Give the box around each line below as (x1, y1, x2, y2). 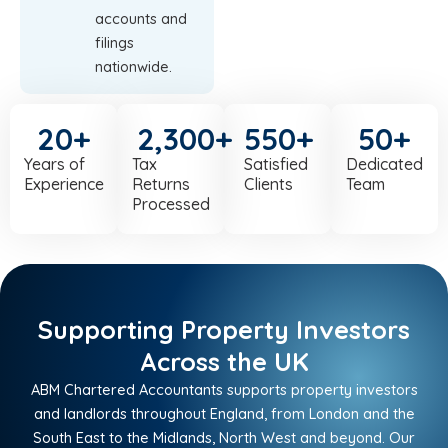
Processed (131, 194, 210, 215)
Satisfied (244, 154, 308, 175)
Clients (244, 174, 293, 195)
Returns (131, 174, 190, 195)
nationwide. (95, 57, 172, 77)
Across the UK (139, 346, 309, 378)
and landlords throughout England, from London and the (33, 404, 415, 424)
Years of (23, 154, 85, 175)
